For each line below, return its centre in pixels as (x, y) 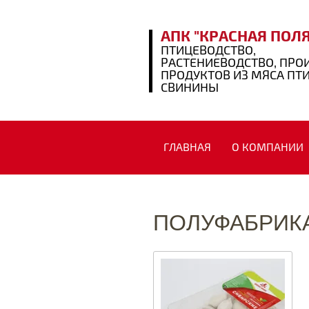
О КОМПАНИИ (268, 148)
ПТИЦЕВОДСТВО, (208, 50)
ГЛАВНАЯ (187, 148)
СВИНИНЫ (190, 88)
